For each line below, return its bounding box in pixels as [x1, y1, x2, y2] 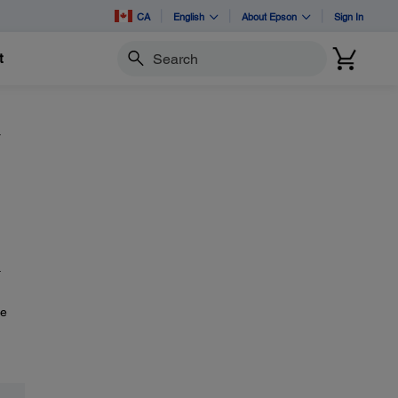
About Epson [242, 10, 297, 22]
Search [115, 59, 156, 74]
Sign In [334, 10, 363, 22]
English [173, 10, 204, 22]
